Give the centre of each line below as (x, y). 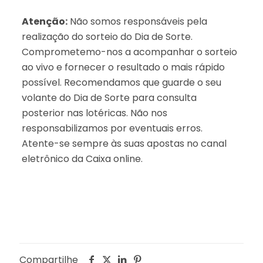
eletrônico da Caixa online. (82, 159)
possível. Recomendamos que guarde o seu (121, 82)
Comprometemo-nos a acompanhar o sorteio (129, 52)
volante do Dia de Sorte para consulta (109, 97)
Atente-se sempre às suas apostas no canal (124, 143)
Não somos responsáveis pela (137, 21)
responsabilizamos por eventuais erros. (112, 128)
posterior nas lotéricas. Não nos (94, 113)
